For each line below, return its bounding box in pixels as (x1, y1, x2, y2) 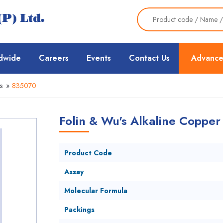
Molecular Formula (64, 186, 127, 196)
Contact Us (129, 52, 170, 64)
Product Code (64, 148, 112, 158)
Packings (64, 205, 95, 215)
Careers (39, 52, 69, 64)
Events (87, 52, 111, 64)
